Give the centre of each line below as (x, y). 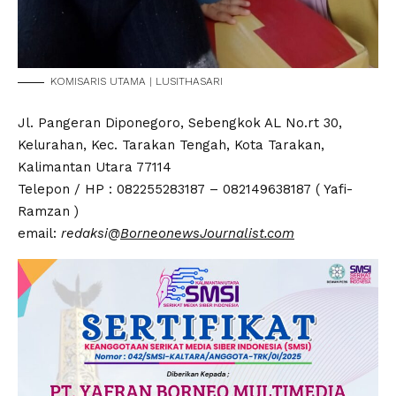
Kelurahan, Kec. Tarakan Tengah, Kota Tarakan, (171, 145)
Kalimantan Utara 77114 (95, 168)
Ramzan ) (48, 212)
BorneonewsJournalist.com (207, 234)
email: (39, 234)
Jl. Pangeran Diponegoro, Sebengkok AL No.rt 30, (180, 123)
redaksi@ (91, 234)
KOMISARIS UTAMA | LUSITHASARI (137, 82)
